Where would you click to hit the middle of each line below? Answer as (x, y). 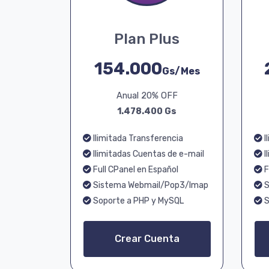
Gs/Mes (181, 71)
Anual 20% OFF (147, 96)
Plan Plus (147, 39)
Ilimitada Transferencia (137, 138)
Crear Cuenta (147, 239)
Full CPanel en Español (135, 170)
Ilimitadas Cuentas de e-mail (148, 154)
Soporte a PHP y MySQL (138, 201)
